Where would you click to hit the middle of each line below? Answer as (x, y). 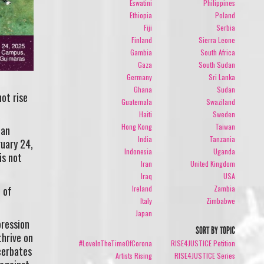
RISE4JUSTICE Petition (203, 243)
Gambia (141, 52)
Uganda (225, 151)
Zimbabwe (221, 200)
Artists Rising (133, 255)
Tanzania (222, 138)
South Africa (218, 52)
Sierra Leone (217, 39)
